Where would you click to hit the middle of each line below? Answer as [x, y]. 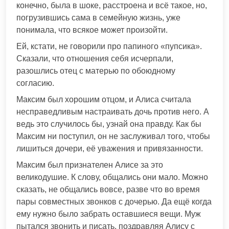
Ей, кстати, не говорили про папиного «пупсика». [109, 46]
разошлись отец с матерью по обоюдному [96, 71]
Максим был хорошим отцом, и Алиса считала [104, 99]
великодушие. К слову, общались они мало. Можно [112, 177]
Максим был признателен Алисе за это [90, 165]
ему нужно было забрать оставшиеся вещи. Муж [109, 214]
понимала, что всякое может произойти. [92, 30]
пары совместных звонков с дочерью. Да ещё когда [114, 201]
